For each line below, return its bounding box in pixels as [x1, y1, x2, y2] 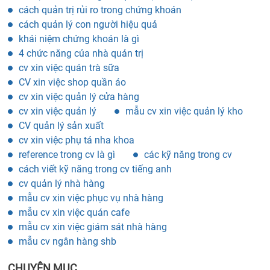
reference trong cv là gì [19, 148, 115, 160]
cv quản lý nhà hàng [19, 177, 105, 189]
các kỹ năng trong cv [144, 148, 232, 160]
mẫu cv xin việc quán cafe [19, 206, 130, 218]
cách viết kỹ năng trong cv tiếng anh [19, 163, 172, 175]
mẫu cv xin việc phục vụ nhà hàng [19, 192, 163, 204]
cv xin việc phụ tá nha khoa [19, 134, 134, 146]
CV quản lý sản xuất [19, 119, 104, 131]
